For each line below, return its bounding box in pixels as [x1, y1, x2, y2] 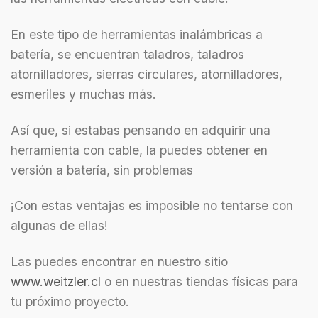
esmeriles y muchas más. [11, 86, 156, 102]
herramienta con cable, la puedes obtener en [11, 142, 268, 158]
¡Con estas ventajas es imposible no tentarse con [11, 198, 293, 214]
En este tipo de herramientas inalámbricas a [11, 26, 263, 42]
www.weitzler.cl [11, 274, 101, 290]
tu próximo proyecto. [11, 294, 129, 309]
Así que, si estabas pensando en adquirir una [11, 122, 270, 138]
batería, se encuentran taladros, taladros [11, 46, 244, 62]
